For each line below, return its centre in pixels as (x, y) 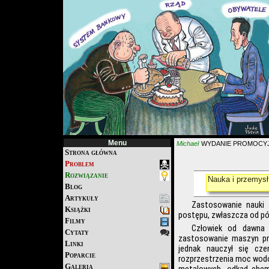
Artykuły (82, 198)
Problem (80, 164)
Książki (78, 209)
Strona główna (91, 152)
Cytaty (77, 232)
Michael (188, 144)
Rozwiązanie (86, 175)
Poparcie (80, 255)
